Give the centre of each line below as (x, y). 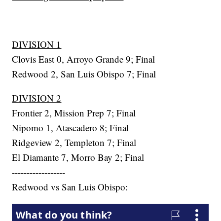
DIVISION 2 (37, 98)
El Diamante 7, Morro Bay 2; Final (78, 157)
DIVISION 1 (37, 44)
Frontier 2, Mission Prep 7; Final (74, 113)
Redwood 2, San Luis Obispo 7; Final (84, 74)
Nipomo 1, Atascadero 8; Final (71, 128)
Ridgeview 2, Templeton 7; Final (74, 143)
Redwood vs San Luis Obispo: (70, 187)
